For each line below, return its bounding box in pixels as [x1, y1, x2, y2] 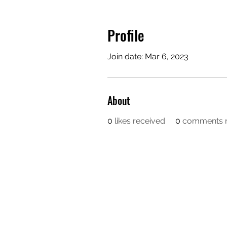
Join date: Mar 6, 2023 [107, 52, 188, 61]
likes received [115, 116, 165, 126]
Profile [107, 25, 144, 46]
